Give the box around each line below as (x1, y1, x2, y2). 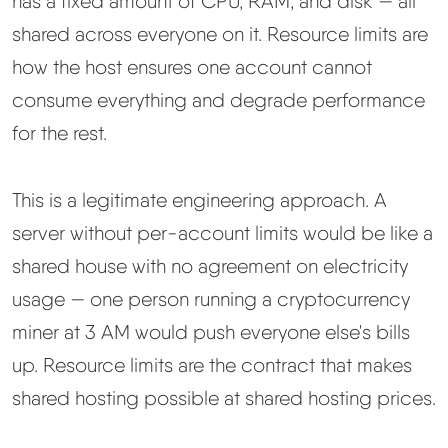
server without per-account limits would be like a (12, 220, 433, 245)
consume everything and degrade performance (12, 88, 425, 113)
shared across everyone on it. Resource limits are (12, 22, 428, 47)
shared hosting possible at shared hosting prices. (12, 385, 436, 410)
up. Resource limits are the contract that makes (12, 352, 412, 377)
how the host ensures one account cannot (12, 55, 372, 80)
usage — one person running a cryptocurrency (12, 286, 410, 311)
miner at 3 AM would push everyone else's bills (12, 319, 410, 344)
